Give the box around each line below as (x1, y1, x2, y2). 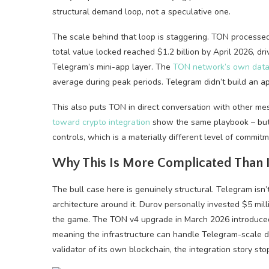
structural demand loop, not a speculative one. (52, 6, 231, 17)
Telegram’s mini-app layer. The (52, 61, 173, 73)
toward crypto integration (52, 116, 150, 128)
